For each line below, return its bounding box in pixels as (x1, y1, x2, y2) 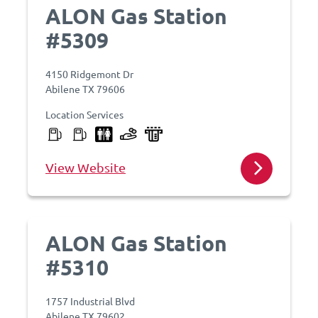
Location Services (45, 108, 124, 121)
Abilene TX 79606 (45, 82, 125, 95)
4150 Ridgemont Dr (45, 67, 133, 80)
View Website (45, 160, 126, 175)
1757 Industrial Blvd (45, 295, 135, 307)
